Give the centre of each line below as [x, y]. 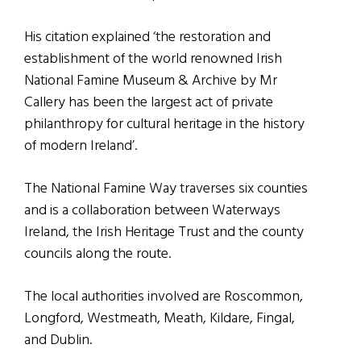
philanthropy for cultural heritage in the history [164, 125]
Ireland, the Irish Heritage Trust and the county [164, 233]
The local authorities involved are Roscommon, [164, 297]
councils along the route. [98, 255]
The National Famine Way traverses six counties [166, 189]
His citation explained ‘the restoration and [147, 38]
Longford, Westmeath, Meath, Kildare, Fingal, [160, 319]
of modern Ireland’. [81, 147]
